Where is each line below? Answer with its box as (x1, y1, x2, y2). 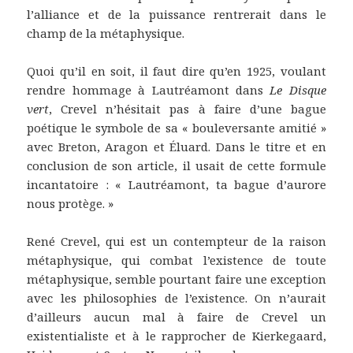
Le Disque (269, 81, 326, 98)
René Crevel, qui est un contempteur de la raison (27, 232, 326, 249)
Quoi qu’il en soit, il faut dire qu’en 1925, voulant (27, 62, 326, 79)
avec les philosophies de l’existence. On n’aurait (27, 289, 326, 306)
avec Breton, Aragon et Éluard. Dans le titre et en (27, 138, 326, 154)
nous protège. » (27, 195, 114, 211)
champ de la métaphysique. (27, 24, 185, 41)
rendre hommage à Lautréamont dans (27, 81, 270, 98)
